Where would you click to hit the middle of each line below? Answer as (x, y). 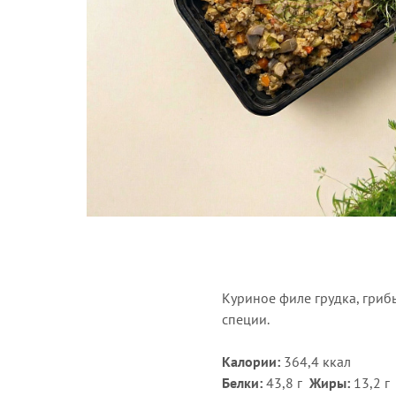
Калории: (251, 362)
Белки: (242, 383)
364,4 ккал (320, 362)
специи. (245, 319)
